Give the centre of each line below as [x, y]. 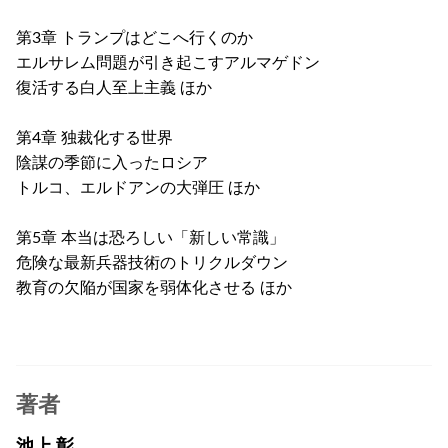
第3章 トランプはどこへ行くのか [134, 37]
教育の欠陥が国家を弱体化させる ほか [154, 287]
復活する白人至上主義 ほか [114, 87]
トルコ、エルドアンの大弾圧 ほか [138, 187]
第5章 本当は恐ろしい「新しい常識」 [150, 237]
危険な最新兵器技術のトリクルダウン [152, 262]
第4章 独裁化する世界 [94, 137]
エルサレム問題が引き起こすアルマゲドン [168, 62]
